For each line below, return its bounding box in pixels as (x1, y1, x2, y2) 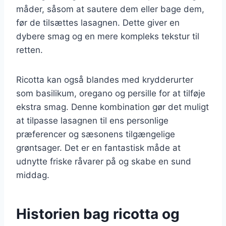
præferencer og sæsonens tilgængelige (16, 129, 175, 139)
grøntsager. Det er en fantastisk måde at (16, 142, 181, 153)
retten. (16, 44, 43, 55)
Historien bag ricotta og (16, 205, 180, 222)
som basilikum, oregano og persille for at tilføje (16, 88, 205, 98)
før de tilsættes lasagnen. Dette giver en (16, 17, 180, 28)
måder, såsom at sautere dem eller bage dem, (16, 4, 204, 14)
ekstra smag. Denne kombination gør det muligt (16, 101, 209, 112)
